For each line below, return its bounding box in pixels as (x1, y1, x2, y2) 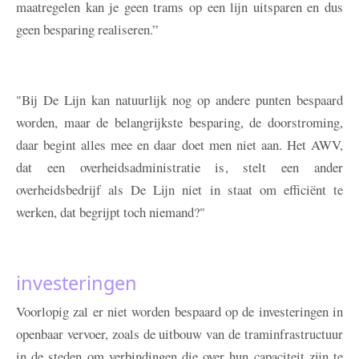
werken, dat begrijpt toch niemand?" (16, 203, 205, 222)
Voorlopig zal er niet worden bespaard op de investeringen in (16, 302, 343, 321)
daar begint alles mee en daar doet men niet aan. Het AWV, (16, 135, 343, 155)
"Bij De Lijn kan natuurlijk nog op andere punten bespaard (16, 91, 343, 110)
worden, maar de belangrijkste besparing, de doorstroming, (16, 113, 343, 132)
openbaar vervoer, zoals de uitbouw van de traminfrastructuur (16, 325, 343, 344)
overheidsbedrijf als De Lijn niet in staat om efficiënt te (16, 180, 343, 200)
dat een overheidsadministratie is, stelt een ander (16, 158, 343, 177)
